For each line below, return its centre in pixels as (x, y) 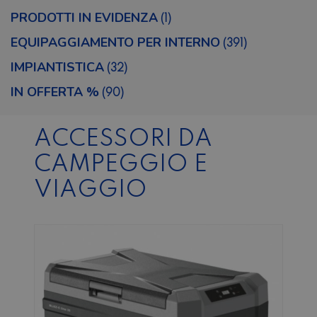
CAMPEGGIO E (121, 165)
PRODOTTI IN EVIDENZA (84, 18)
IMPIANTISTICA (57, 67)
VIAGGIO (91, 190)
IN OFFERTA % (55, 92)
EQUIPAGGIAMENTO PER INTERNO (115, 42)
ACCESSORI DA (123, 139)
